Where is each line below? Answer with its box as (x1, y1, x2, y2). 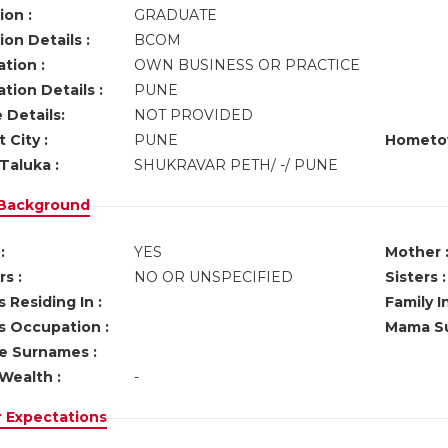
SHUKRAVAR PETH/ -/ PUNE (133, 156, 346, 174)
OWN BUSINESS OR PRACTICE (133, 56, 364, 74)
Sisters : (384, 268, 446, 286)
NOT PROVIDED (133, 106, 257, 124)
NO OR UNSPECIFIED (133, 268, 293, 286)
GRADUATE (133, 6, 221, 24)
